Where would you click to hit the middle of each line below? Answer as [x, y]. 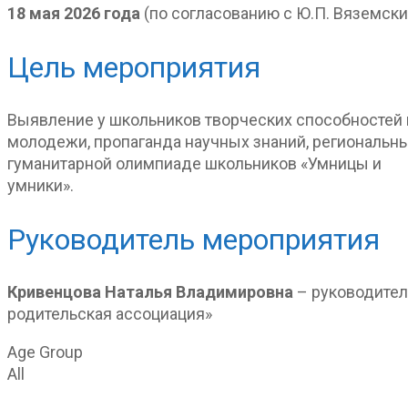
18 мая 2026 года [74, 13]
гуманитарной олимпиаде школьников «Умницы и [194, 164]
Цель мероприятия [134, 67]
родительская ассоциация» [110, 314]
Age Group [45, 352]
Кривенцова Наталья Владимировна [150, 292]
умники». [41, 186]
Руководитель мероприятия [194, 239]
